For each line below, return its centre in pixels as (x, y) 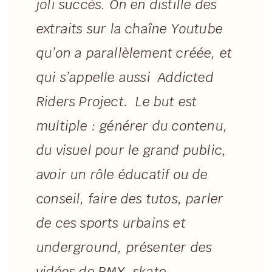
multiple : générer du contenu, (132, 126)
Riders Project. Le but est (117, 102)
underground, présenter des (124, 248)
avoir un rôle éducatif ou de (122, 175)
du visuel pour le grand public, (132, 151)
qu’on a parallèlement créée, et (134, 53)
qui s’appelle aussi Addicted (125, 78)
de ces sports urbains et (111, 223)
